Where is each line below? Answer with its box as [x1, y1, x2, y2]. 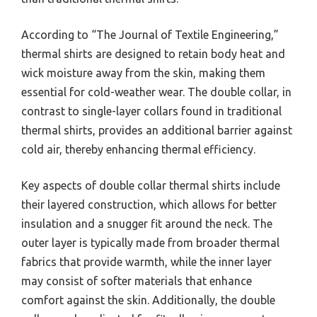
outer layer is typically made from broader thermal [21, 236, 279, 249]
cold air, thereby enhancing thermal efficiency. [21, 142, 255, 156]
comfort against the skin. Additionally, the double [21, 293, 275, 306]
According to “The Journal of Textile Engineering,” [21, 28, 279, 41]
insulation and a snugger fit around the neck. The [21, 217, 272, 230]
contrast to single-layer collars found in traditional [21, 104, 282, 117]
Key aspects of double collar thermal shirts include [21, 178, 280, 192]
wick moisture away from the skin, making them [21, 66, 265, 79]
